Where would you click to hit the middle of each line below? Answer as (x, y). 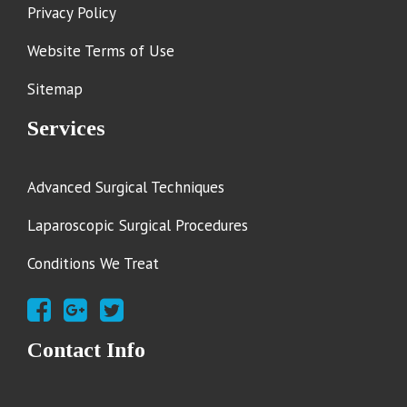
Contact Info (87, 350)
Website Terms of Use (101, 51)
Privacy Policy (72, 13)
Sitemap (55, 89)
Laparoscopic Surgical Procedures (138, 226)
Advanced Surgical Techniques (126, 188)
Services (67, 129)
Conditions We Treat (94, 264)
